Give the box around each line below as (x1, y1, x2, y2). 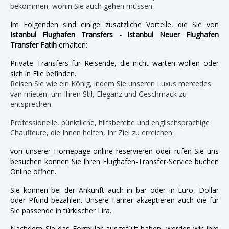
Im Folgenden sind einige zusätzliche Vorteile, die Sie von (10, 19, 219, 29)
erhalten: (57, 39, 87, 50)
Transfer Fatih (10, 39, 57, 50)
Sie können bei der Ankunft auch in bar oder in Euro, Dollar (10, 185, 219, 195)
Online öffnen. (10, 166, 56, 176)
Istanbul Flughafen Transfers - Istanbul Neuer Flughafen (10, 29, 219, 39)
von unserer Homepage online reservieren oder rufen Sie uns (10, 146, 219, 156)
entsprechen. (10, 99, 53, 109)
